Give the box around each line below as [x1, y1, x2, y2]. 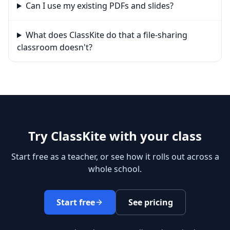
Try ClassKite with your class [28, 127, 202, 144]
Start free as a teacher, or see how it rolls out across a [11, 151, 219, 162]
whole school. [88, 163, 142, 175]
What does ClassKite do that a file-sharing [25, 29, 187, 41]
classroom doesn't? [17, 42, 92, 53]
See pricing [128, 197, 173, 208]
